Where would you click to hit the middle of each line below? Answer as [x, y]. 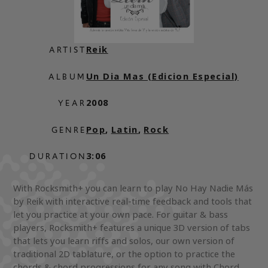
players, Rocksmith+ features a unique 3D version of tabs [132, 228]
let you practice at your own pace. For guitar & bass [121, 215]
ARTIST [67, 50]
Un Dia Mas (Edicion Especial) [162, 76]
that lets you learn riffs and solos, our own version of [124, 241]
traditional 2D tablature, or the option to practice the [124, 254]
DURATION [58, 156]
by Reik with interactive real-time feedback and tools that [133, 202]
